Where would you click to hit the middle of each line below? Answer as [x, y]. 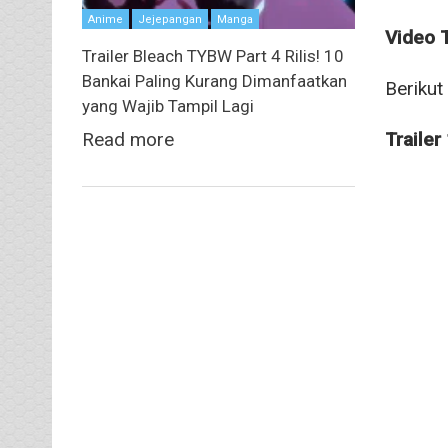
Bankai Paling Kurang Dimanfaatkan [214, 81]
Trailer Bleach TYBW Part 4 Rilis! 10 [213, 56]
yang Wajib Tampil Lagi [168, 106]
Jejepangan [170, 20]
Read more [128, 140]
